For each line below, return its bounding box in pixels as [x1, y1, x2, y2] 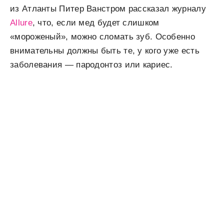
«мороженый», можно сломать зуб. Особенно [10, 32, 195, 41]
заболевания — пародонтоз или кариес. [10, 60, 173, 69]
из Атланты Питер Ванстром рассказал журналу [10, 4, 206, 13]
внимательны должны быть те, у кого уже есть [10, 46, 199, 55]
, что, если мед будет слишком [32, 18, 159, 27]
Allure [10, 18, 32, 27]
